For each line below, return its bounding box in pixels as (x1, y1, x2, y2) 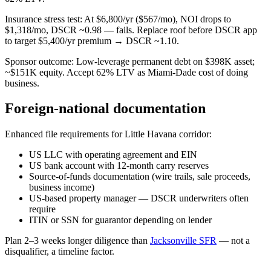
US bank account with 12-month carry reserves (29, 160, 209, 171)
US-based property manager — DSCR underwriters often (29, 193, 249, 204)
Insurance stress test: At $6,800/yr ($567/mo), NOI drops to (5, 13, 231, 24)
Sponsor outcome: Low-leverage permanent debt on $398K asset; (5, 56, 255, 67)
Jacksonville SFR (150, 235, 217, 246)
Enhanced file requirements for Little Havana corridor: (5, 129, 212, 140)
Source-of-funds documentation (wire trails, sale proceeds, (29, 171, 250, 182)
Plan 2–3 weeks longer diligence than (5, 235, 150, 246)
